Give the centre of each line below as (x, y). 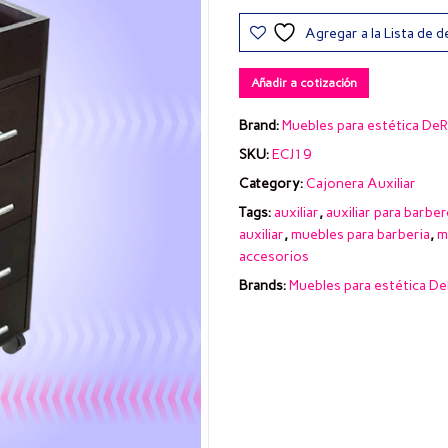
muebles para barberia (360, 234)
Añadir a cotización (304, 82)
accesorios (274, 256)
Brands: (264, 285)
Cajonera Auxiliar (361, 183)
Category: (272, 183)
